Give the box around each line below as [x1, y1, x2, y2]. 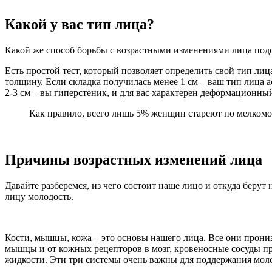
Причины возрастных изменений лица [5, 151, 262, 168]
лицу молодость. [5, 191, 73, 202]
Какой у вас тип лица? [5, 16, 154, 33]
